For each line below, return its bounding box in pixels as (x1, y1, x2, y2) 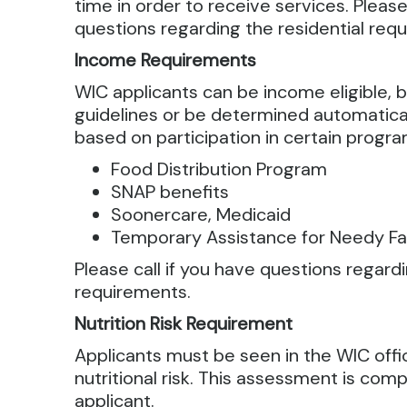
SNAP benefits (111, 180, 230, 203)
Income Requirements (74, 48, 257, 72)
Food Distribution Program (111, 157, 328, 181)
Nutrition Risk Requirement (74, 312, 293, 335)
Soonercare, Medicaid (111, 203, 292, 226)
